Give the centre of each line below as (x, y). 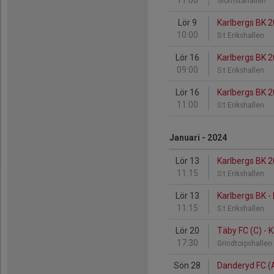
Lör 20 (187, 231)
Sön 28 (187, 265)
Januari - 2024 (198, 138)
